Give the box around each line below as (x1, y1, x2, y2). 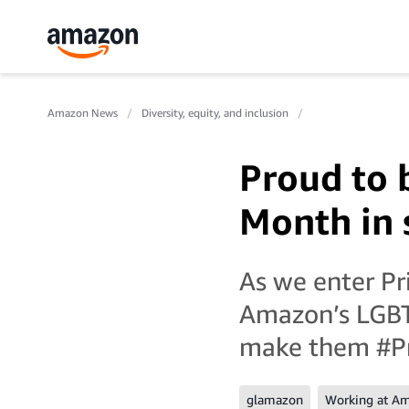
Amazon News (47, 106, 118, 120)
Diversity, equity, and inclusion (142, 106, 288, 120)
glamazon (246, 392, 303, 407)
